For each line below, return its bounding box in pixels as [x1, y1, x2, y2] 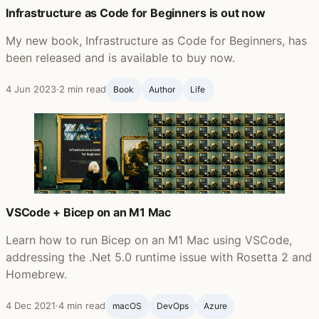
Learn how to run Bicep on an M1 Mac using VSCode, [6, 233, 292, 248]
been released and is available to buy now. [6, 51, 235, 66]
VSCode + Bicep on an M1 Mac [6, 205, 171, 220]
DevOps [157, 300, 189, 311]
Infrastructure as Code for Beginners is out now [6, 6, 266, 21]
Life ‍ [189, 84, 207, 95]
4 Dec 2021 [6, 299, 56, 311]
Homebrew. [6, 267, 67, 282]
